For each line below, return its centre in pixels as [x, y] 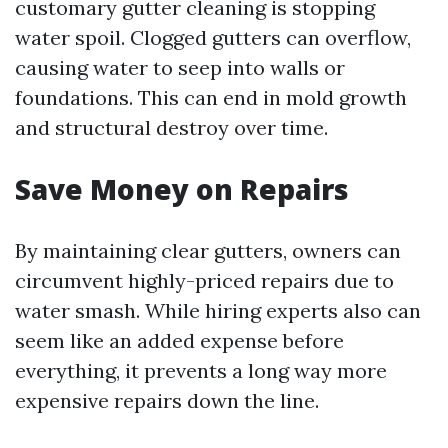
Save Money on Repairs [182, 189]
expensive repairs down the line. [167, 400]
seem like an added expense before [179, 340]
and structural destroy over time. [171, 127]
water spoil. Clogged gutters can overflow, [213, 37]
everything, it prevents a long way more [201, 370]
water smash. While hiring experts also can [218, 310]
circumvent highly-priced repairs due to [204, 280]
